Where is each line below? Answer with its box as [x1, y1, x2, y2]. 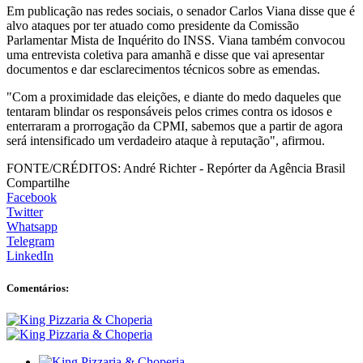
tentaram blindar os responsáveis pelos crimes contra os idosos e [6, 105, 332, 119]
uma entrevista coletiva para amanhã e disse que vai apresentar [6, 48, 324, 62]
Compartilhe [6, 176, 70, 190]
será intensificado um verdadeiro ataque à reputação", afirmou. [6, 134, 325, 148]
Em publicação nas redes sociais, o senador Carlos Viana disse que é [6, 4, 355, 19]
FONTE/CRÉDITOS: [6, 161, 121, 176]
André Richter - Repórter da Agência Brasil [121, 161, 345, 176]
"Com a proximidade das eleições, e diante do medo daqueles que [6, 90, 341, 105]
